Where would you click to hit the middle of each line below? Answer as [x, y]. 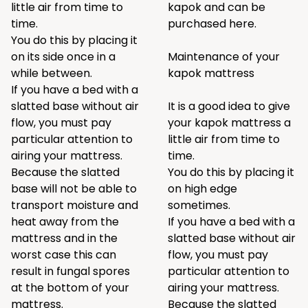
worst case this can [64, 255]
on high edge [202, 189]
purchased [198, 24]
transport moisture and [75, 205]
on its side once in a [63, 57]
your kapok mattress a [229, 123]
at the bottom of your [70, 288]
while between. [52, 73]
